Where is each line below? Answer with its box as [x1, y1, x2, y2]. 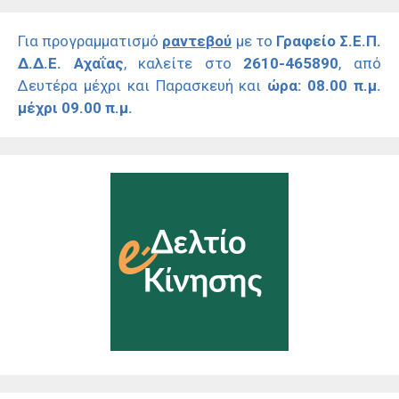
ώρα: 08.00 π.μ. [267, 77, 382, 94]
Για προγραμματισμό [18, 32, 163, 50]
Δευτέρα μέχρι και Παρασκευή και [18, 77, 268, 94]
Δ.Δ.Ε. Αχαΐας [18, 54, 124, 72]
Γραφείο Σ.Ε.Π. [275, 32, 382, 50]
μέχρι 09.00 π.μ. [18, 99, 133, 117]
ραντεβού [162, 32, 232, 50]
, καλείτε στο [123, 54, 244, 72]
